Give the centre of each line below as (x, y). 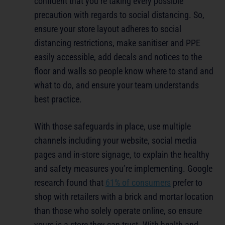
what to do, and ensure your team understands (117, 85)
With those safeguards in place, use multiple (113, 127)
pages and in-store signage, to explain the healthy (122, 155)
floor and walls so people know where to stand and (124, 71)
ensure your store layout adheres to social (108, 29)
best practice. (58, 99)
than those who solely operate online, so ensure (118, 211)
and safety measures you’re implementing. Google (123, 169)
